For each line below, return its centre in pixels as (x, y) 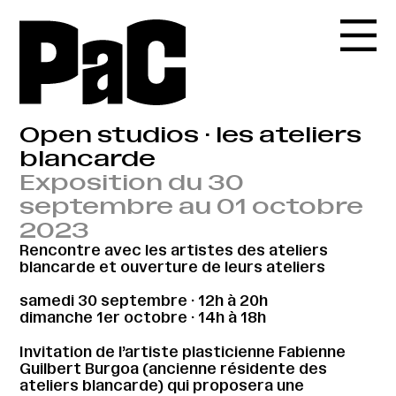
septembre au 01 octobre (192, 206)
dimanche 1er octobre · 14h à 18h (143, 318)
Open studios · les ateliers (191, 134)
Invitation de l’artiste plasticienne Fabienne (183, 351)
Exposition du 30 (132, 182)
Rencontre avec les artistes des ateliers (174, 250)
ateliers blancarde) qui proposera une (162, 385)
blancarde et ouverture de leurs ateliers (173, 267)
